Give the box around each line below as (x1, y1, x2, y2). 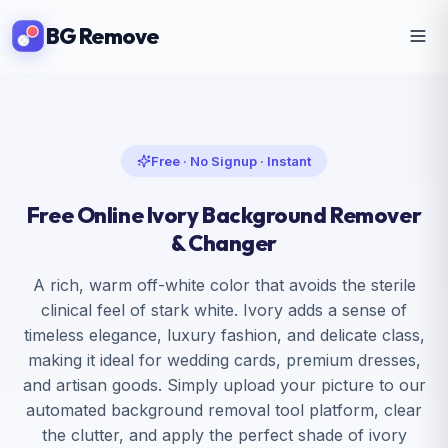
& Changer (170, 229, 278, 257)
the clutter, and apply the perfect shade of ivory (41, 425, 407, 445)
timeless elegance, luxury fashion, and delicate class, (23, 325, 425, 345)
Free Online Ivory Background (26, 201, 331, 229)
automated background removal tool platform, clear (26, 400, 422, 420)
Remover (330, 201, 422, 229)
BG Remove (46, 22, 159, 50)
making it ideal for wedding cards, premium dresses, (27, 350, 421, 370)
